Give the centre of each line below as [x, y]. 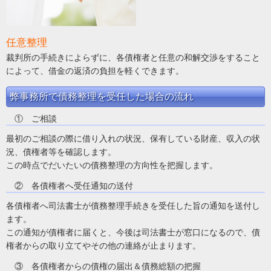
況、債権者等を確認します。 [61, 152]
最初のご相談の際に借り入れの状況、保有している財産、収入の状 [133, 138]
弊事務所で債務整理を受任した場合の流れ [102, 96]
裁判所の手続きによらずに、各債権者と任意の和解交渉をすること [133, 57]
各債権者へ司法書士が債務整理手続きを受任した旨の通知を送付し [133, 205]
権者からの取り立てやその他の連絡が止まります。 [103, 245]
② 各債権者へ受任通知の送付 [70, 185]
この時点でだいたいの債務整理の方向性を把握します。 [112, 165]
